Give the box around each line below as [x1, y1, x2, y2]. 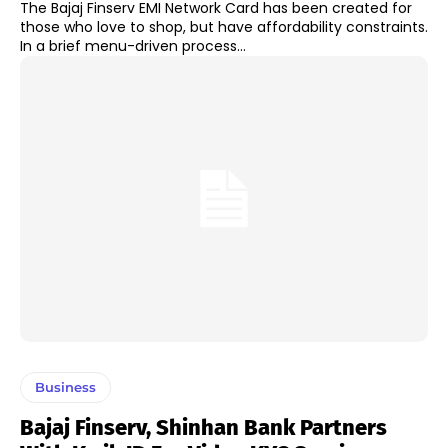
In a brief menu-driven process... [20, 36, 246, 57]
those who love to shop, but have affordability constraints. [20, 17, 428, 38]
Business [35, 378, 96, 395]
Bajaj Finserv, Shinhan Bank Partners [20, 413, 387, 441]
